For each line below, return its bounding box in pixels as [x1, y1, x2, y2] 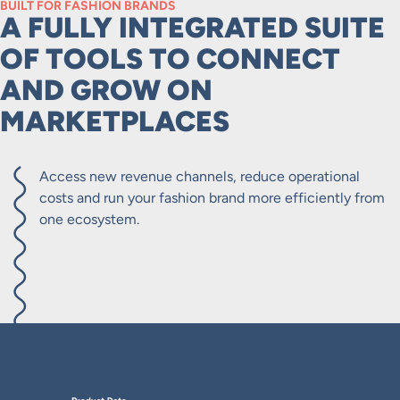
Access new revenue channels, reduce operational [39, 168, 360, 186]
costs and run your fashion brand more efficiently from [39, 189, 385, 207]
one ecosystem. [39, 211, 139, 229]
